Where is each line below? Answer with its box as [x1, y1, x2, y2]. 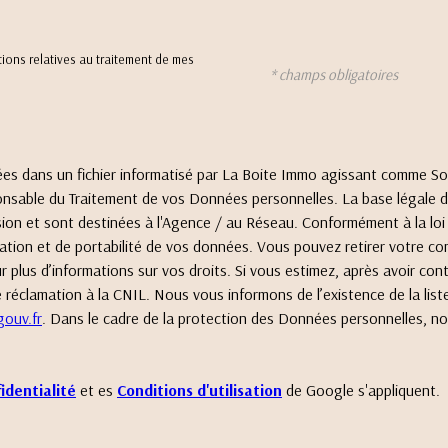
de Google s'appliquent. [282, 379, 440, 400]
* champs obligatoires [270, 65, 399, 85]
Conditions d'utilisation [117, 379, 282, 400]
